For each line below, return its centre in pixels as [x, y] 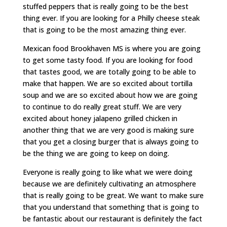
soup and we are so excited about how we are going [110, 95]
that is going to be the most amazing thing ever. [104, 30]
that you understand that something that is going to [111, 207]
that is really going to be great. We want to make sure [113, 196]
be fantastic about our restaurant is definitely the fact [112, 219]
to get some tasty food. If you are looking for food [107, 60]
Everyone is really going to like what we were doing [107, 172]
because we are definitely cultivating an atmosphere [109, 184]
